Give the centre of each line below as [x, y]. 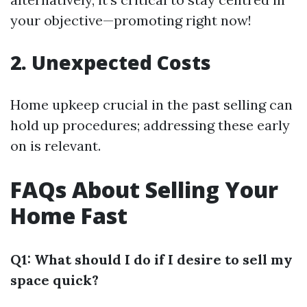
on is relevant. [56, 146]
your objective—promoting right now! [131, 21]
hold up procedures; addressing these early [150, 125]
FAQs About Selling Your [144, 190]
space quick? [54, 280]
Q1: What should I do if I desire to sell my [151, 260]
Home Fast [69, 216]
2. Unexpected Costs [111, 63]
